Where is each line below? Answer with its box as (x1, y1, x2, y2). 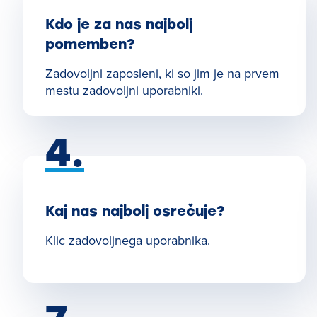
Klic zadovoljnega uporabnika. (45, 231, 210, 249)
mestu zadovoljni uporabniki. (45, 81, 203, 99)
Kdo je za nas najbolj (45, 16, 192, 33)
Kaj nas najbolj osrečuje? (45, 202, 225, 219)
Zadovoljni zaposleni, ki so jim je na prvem (45, 64, 279, 82)
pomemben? (45, 35, 135, 52)
